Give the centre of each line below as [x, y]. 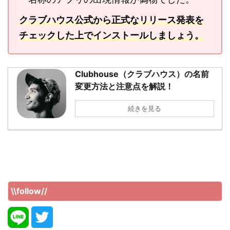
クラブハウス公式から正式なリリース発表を [111, 20]
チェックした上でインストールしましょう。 [111, 35]
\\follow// [29, 191]
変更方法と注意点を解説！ [124, 86]
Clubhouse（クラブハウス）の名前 [142, 74]
